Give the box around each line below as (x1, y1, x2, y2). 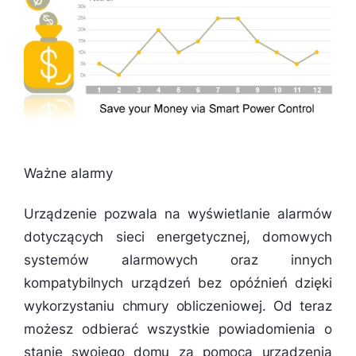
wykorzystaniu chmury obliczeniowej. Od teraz (24, 298, 332, 315)
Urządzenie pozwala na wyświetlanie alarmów (24, 206, 332, 222)
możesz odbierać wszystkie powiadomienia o (24, 321, 332, 338)
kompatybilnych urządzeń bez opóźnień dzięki (24, 275, 332, 292)
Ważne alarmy (24, 165, 114, 182)
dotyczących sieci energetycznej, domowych (24, 229, 332, 246)
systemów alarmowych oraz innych (24, 252, 332, 269)
